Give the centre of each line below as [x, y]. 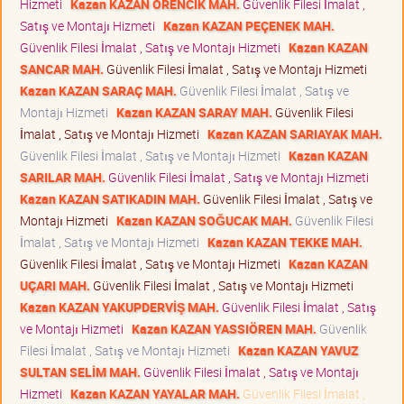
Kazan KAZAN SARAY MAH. [194, 112]
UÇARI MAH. [55, 285]
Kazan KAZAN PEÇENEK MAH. [249, 25]
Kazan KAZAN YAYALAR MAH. [155, 393]
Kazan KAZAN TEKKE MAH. [285, 242]
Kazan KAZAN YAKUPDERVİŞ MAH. [119, 307]
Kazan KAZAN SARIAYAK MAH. [295, 133]
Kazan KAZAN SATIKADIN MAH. [110, 198]
